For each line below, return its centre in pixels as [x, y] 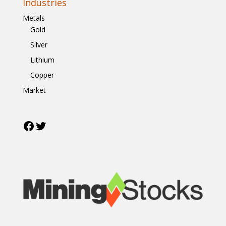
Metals [34, 18]
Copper [42, 75]
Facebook [48, 125]
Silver [39, 44]
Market [34, 90]
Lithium [42, 60]
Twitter [55, 125]
